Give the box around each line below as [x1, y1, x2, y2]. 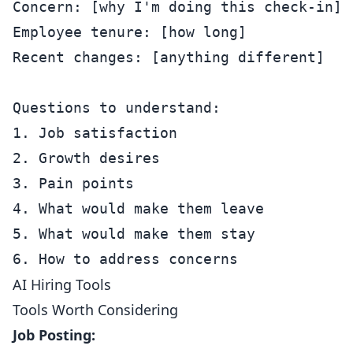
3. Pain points [13, 175, 134, 191]
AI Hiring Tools [13, 275, 111, 294]
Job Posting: [13, 325, 95, 344]
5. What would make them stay [13, 225, 255, 242]
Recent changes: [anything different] [13, 49, 325, 65]
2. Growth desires [13, 150, 160, 166]
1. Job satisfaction [13, 124, 177, 141]
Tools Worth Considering [13, 300, 178, 319]
